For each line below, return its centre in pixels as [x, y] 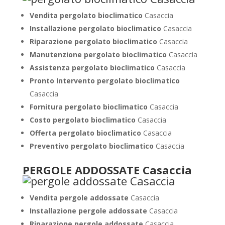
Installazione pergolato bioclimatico [96, 28]
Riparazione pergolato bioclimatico [94, 41]
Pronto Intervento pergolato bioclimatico [104, 81]
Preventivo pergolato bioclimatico [92, 146]
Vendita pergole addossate [80, 198]
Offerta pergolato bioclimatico [86, 133]
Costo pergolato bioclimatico [83, 120]
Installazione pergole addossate [89, 211]
